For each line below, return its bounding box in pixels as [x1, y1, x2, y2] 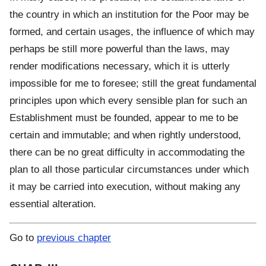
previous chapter [37, 232, 111, 243]
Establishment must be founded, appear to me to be [9, 112, 238, 124]
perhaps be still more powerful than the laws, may [9, 43, 230, 55]
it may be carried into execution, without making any [9, 181, 240, 193]
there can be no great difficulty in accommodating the [9, 147, 245, 159]
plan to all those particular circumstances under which [9, 164, 249, 176]
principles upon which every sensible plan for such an [9, 95, 247, 107]
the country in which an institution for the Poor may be [9, 9, 249, 21]
